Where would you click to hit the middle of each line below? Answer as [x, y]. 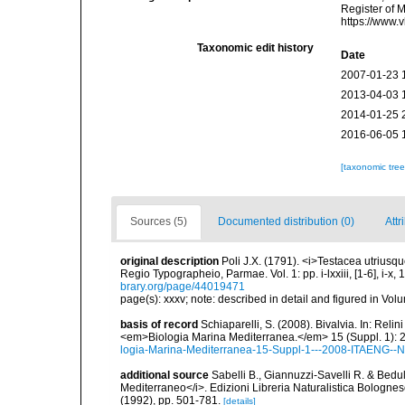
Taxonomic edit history [256, 48]
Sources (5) [159, 221]
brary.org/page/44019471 [183, 287]
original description [170, 261]
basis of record [159, 325]
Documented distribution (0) [286, 221]
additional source [165, 375]
